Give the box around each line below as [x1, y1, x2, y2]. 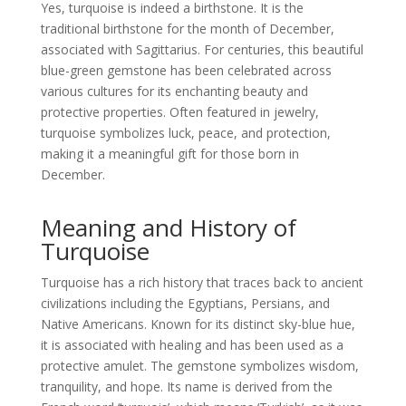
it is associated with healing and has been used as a [40, 336, 343, 353]
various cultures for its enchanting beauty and [40, 82, 308, 100]
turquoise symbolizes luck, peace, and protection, [40, 124, 331, 141]
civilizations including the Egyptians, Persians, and [40, 295, 330, 312]
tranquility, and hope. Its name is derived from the [40, 378, 333, 395]
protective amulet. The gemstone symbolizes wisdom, [40, 357, 359, 374]
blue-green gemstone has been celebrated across [40, 62, 332, 79]
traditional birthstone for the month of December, [40, 20, 334, 37]
